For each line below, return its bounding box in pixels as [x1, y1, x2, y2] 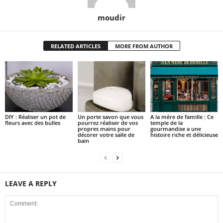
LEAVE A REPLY [5, 179, 57, 189]
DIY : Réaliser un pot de [5, 113, 66, 121]
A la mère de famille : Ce [150, 113, 214, 121]
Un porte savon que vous [77, 113, 143, 121]
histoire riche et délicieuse [150, 131, 218, 139]
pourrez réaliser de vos [77, 119, 138, 127]
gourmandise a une [150, 125, 201, 133]
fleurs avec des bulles [5, 119, 60, 127]
